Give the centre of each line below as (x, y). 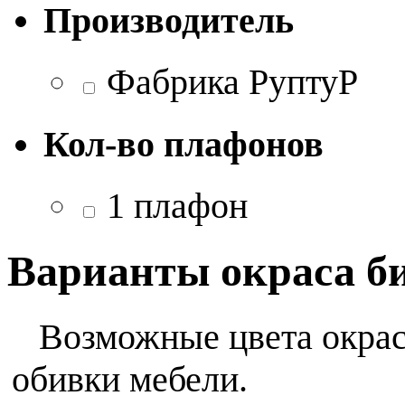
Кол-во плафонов (184, 144)
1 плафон (173, 205)
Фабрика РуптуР (228, 82)
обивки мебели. (130, 379)
